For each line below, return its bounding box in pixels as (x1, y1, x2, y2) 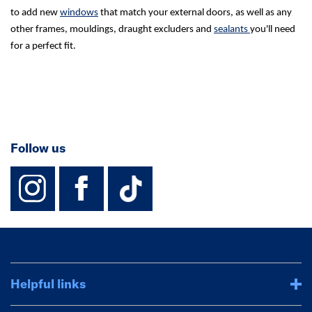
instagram (19, 156, 150, 193)
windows (60, 8, 98, 18)
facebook (68, 156, 189, 193)
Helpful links (10, 276, 86, 292)
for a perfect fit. (10, 41, 76, 52)
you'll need (250, 24, 295, 35)
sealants (214, 24, 250, 35)
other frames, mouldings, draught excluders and (10, 24, 214, 35)
